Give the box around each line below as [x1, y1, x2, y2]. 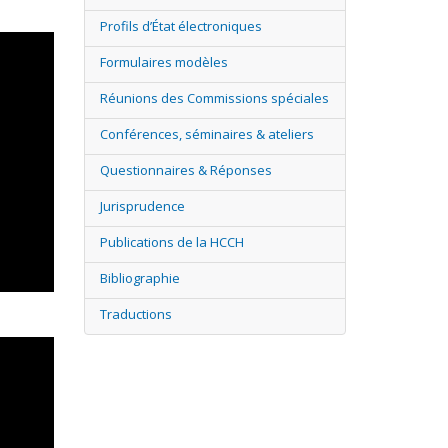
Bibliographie [99, 269, 180, 287]
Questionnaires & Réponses [99, 161, 272, 179]
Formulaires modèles [99, 53, 228, 71]
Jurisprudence [99, 197, 185, 215]
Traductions [99, 305, 172, 323]
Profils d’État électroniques [99, 17, 262, 35]
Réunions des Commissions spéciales [99, 89, 329, 107]
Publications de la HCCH [99, 233, 244, 251]
